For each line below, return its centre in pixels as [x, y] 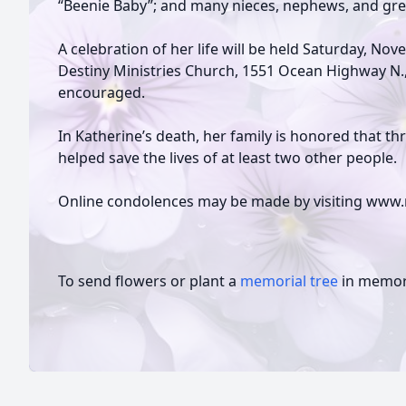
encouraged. [101, 92]
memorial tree [289, 281]
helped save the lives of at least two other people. [227, 158]
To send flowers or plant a [149, 281]
